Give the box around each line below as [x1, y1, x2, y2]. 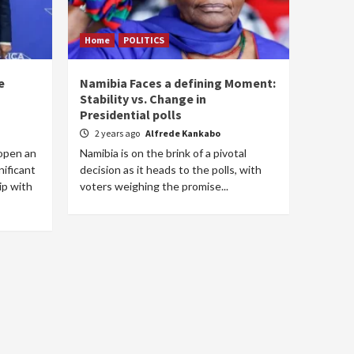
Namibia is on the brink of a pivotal [80, 146, 247, 160]
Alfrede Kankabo [145, 127, 220, 139]
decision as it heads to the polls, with [80, 163, 262, 176]
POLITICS [123, 34, 164, 46]
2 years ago [95, 127, 141, 139]
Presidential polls [80, 107, 182, 122]
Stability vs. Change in [80, 91, 206, 107]
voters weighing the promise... [80, 179, 228, 193]
